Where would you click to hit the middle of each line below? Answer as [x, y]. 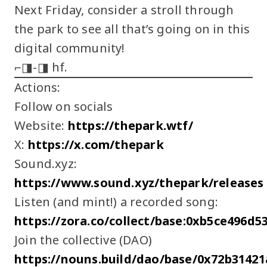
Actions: [38, 87]
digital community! [70, 48]
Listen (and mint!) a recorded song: [116, 201]
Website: [40, 125]
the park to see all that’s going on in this [132, 29]
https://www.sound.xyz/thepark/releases [139, 182]
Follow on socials [64, 106]
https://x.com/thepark [94, 144]
